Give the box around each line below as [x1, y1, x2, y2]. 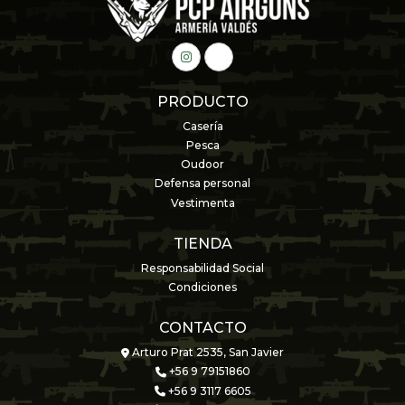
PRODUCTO [156, 92, 249, 110]
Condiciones [168, 280, 237, 295]
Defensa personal [155, 176, 250, 191]
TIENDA [173, 234, 232, 252]
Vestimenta [170, 196, 235, 211]
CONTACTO [158, 319, 247, 336]
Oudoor [181, 157, 224, 172]
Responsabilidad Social [141, 261, 264, 276]
